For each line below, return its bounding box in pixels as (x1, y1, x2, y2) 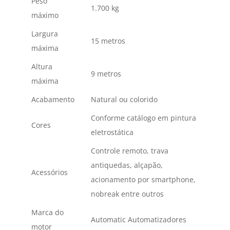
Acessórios (31, 167, 68, 178)
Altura (31, 62, 52, 72)
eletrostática (90, 127, 133, 138)
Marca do (31, 207, 64, 218)
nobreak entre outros (90, 189, 164, 199)
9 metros (90, 69, 121, 79)
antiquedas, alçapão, (90, 160, 163, 170)
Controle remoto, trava (90, 146, 168, 156)
